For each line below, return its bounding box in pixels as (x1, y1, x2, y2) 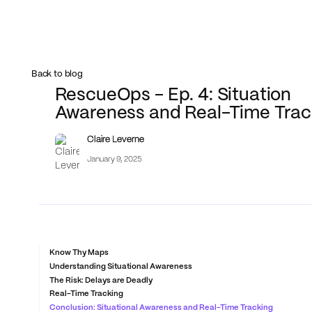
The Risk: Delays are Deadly (49, 276, 153, 284)
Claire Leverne (86, 136, 144, 145)
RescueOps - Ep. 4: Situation (54, 86, 292, 104)
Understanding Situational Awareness (49, 263, 193, 270)
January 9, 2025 (86, 156, 142, 164)
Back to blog (31, 70, 83, 79)
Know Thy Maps (49, 249, 109, 257)
